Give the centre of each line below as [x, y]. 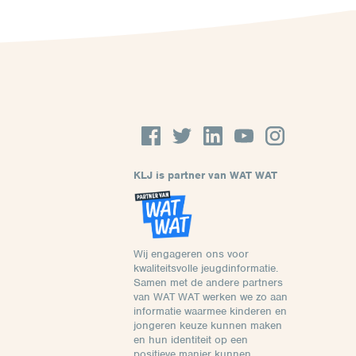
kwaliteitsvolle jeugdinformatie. [206, 268]
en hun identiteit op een [191, 340]
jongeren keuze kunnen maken [208, 325]
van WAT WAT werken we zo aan [211, 297]
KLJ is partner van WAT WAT [205, 175]
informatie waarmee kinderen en [210, 311]
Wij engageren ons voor [191, 254]
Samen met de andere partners [208, 282]
